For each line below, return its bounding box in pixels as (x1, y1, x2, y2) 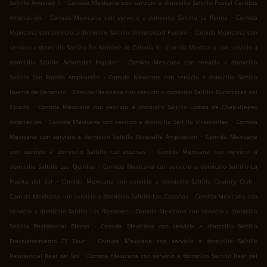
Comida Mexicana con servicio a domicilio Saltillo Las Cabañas (10, 192, 188, 201)
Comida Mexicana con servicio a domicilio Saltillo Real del (86, 252, 258, 260)
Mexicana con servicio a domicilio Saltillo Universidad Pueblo (10, 28, 187, 37)
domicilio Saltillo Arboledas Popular (10, 58, 117, 67)
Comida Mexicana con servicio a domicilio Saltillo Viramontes (48, 117, 229, 126)
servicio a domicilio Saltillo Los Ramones (10, 207, 128, 216)
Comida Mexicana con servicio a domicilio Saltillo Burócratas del (73, 88, 257, 97)
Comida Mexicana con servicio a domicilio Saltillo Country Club (61, 177, 252, 186)
